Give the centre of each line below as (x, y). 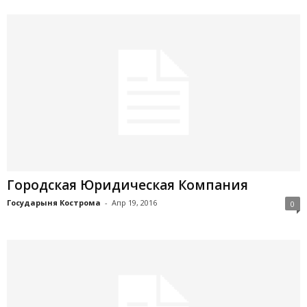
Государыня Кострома (54, 202)
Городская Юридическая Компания (127, 185)
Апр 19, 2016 (134, 202)
